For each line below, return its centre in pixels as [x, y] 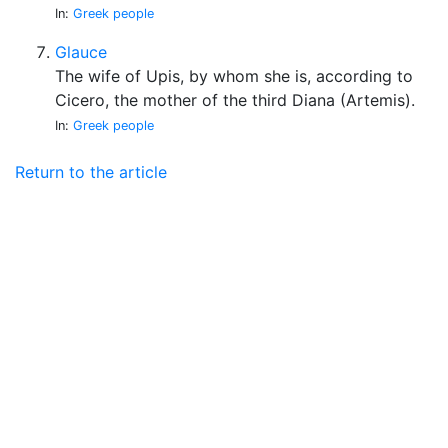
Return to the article [91, 172]
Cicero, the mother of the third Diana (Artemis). [235, 100]
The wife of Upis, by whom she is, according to [234, 76]
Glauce [81, 52]
